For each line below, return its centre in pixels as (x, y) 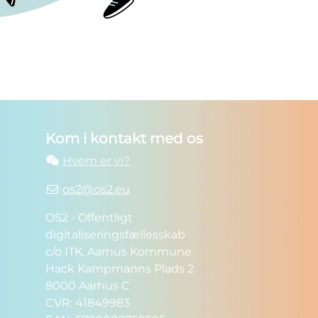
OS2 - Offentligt (89, 218)
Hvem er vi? (97, 161)
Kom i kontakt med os (124, 139)
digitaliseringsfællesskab (115, 235)
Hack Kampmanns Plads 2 (119, 269)
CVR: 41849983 (87, 303)
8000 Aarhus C (87, 286)
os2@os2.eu (97, 190)
